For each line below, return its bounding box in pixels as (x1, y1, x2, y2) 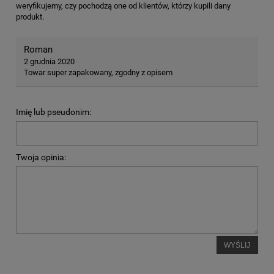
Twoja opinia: (16, 152, 66, 162)
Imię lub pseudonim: (16, 106, 91, 117)
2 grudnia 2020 (24, 56, 75, 66)
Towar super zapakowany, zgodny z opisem (24, 67, 172, 77)
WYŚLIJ (224, 240, 251, 249)
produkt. (16, 12, 44, 21)
